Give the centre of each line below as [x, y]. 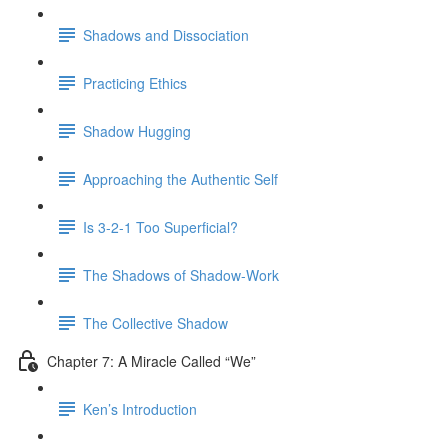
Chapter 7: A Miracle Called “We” [151, 360]
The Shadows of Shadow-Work [181, 274]
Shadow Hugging [137, 130]
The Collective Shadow [155, 322]
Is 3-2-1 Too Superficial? [160, 226]
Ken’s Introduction [140, 408]
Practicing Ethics [135, 82]
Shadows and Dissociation [166, 34]
